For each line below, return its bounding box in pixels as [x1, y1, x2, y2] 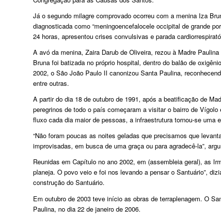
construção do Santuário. [33, 178, 105, 187]
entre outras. [33, 78, 69, 88]
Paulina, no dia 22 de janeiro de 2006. [33, 204, 141, 214]
